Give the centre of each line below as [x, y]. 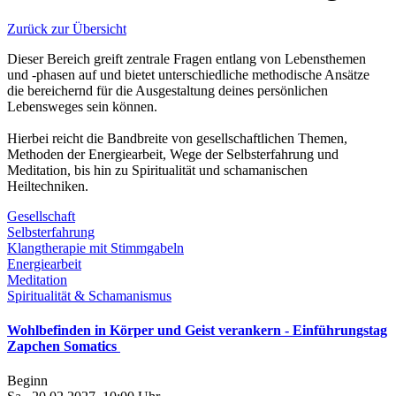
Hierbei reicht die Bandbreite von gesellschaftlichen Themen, [177, 138]
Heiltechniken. [48, 186]
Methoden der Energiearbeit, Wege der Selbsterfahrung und [173, 154]
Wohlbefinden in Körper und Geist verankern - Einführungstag [197, 330]
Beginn [27, 381]
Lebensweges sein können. [82, 106]
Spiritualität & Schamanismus [89, 295]
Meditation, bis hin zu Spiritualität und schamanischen [157, 170]
